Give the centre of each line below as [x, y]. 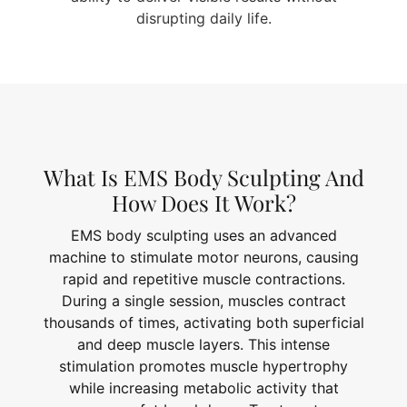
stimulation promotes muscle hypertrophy [203, 367]
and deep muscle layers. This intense [203, 345]
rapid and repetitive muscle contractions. [203, 279]
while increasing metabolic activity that [203, 388]
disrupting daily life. [203, 19]
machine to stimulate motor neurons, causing [203, 258]
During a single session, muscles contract [203, 301]
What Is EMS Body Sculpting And [203, 177]
